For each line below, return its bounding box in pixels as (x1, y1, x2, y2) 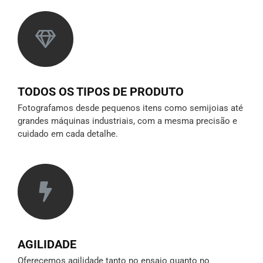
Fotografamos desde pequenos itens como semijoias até (18, 103, 243, 114)
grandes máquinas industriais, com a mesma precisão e (18, 116, 237, 127)
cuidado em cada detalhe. (18, 129, 118, 140)
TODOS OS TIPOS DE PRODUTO (18, 85, 184, 99)
